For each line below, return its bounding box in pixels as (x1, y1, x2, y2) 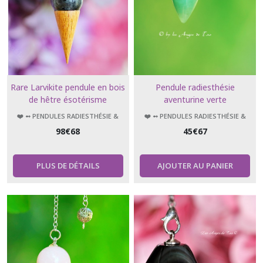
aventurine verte (163, 94, 227, 104)
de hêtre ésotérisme (29, 94, 107, 104)
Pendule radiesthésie (155, 82, 235, 92)
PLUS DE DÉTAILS (36, 160, 100, 171)
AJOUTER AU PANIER (157, 160, 233, 171)
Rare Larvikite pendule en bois (11, 82, 126, 92)
